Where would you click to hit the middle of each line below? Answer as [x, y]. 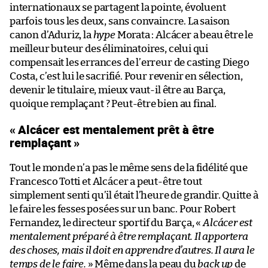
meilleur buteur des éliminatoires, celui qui [109, 48]
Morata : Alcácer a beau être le [184, 35]
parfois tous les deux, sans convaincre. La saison [120, 21]
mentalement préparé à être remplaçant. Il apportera [129, 236]
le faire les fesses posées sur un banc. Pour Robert [123, 209]
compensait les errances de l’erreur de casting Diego [130, 62]
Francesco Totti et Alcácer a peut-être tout [106, 181]
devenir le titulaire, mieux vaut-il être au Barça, [118, 90]
